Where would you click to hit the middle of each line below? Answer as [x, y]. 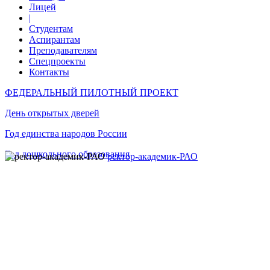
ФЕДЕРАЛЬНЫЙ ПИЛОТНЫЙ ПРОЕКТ [92, 93]
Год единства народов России [66, 133]
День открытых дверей [52, 113]
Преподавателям [63, 50]
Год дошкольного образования [67, 154]
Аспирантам [55, 39]
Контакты [49, 72]
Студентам [51, 29]
